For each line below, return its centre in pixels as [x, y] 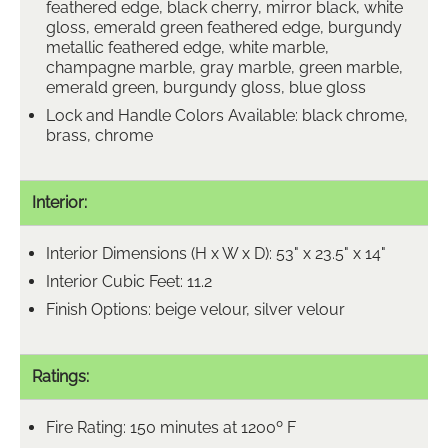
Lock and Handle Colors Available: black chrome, [227, 115]
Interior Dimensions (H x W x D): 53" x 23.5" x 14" [216, 253]
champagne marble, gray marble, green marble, [224, 67]
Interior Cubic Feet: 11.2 [129, 281]
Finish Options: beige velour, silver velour [195, 309]
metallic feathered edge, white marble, [187, 47]
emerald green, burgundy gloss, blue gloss [206, 87]
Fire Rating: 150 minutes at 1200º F [171, 427]
